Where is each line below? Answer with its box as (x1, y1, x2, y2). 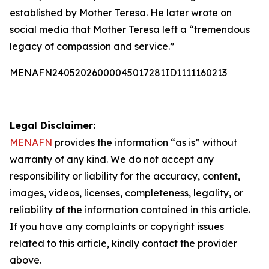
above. (10, 254, 41, 266)
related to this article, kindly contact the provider (10, 237, 237, 249)
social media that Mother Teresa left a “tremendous (10, 23, 250, 35)
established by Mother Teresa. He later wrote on (10, 7, 232, 19)
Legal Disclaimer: (10, 119, 95, 131)
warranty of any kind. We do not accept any (10, 153, 214, 165)
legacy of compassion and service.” (10, 40, 175, 52)
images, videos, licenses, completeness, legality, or (10, 187, 243, 199)
